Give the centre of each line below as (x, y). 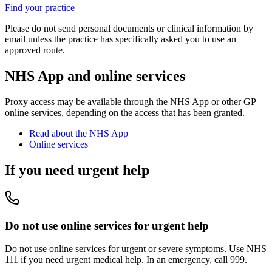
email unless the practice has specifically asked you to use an (121, 39)
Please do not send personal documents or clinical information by (129, 29)
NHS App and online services (95, 76)
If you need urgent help (77, 170)
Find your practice (40, 8)
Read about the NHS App (79, 134)
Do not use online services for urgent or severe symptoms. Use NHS (136, 249)
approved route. (35, 50)
